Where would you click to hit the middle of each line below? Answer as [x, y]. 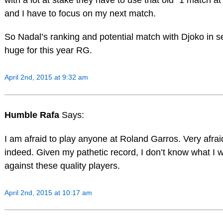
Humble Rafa [33, 115]
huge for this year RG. [48, 51]
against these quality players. [62, 166]
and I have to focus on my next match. [80, 13]
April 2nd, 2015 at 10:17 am [48, 192]
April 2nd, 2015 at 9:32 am [46, 77]
